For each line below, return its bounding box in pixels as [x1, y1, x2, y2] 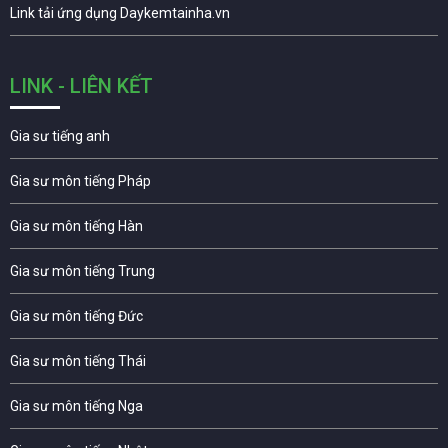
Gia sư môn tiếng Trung [10, 262, 155, 279]
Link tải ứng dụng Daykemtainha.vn [10, 4, 230, 21]
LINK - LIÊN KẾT [10, 73, 153, 98]
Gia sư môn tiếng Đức [10, 307, 143, 324]
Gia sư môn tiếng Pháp [10, 172, 151, 189]
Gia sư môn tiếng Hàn [10, 217, 143, 234]
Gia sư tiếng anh [10, 127, 110, 144]
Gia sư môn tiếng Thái [10, 352, 146, 369]
